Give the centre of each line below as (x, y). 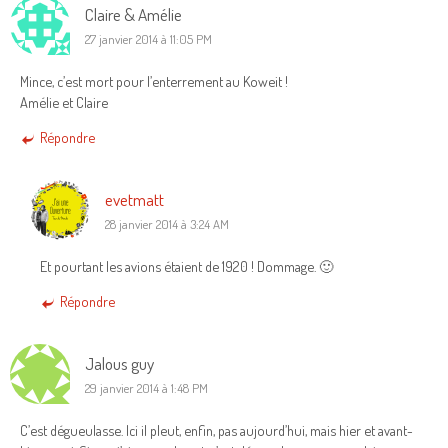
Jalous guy (119, 362)
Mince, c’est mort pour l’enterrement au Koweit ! (154, 80)
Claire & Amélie (133, 13)
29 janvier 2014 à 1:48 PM (146, 387)
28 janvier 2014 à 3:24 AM (167, 223)
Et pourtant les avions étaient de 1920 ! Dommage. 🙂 (186, 265)
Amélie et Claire (64, 101)
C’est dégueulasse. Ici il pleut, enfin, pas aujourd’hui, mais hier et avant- (216, 429)
